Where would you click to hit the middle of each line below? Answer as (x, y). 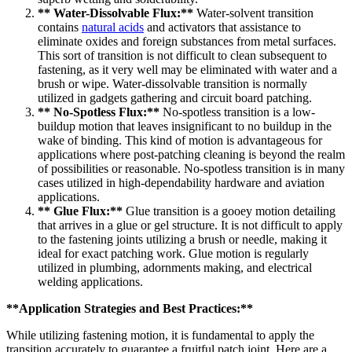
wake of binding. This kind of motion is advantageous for (180, 140)
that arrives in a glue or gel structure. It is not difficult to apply (190, 225)
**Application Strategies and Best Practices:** (130, 308)
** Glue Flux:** (80, 211)
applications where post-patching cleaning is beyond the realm (191, 154)
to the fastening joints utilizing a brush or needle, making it (182, 239)
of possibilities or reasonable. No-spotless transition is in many (191, 168)
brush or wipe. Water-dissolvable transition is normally (172, 83)
